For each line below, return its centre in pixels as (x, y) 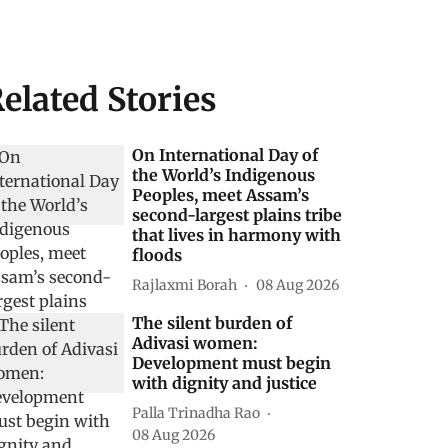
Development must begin (232, 363)
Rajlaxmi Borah (185, 284)
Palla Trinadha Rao (196, 412)
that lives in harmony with (237, 235)
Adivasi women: (195, 343)
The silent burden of (212, 323)
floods (157, 255)
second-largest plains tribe (237, 215)
